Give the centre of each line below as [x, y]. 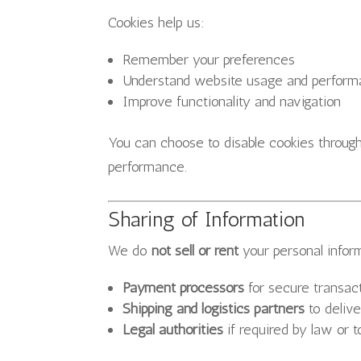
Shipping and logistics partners [214, 309]
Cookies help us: [157, 23]
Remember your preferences [209, 60]
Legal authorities [173, 330]
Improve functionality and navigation [232, 102]
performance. [148, 167]
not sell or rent [195, 251]
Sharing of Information [207, 220]
